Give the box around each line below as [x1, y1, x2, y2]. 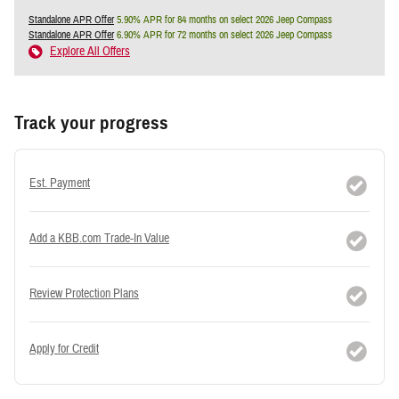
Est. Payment [29, 175, 90, 192]
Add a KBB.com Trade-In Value [29, 231, 169, 248]
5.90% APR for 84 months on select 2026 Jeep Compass [114, 12, 332, 28]
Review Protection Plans [29, 286, 139, 303]
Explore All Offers [50, 44, 130, 61]
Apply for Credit [29, 341, 99, 358]
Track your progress [14, 111, 168, 135]
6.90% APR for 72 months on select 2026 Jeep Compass [114, 28, 332, 43]
